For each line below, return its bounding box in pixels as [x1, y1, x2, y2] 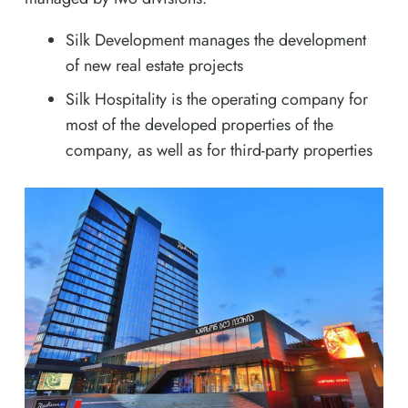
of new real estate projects [66, 54, 243, 78]
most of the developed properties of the [66, 113, 333, 138]
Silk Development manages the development [66, 28, 366, 53]
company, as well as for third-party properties [66, 138, 372, 163]
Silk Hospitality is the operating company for [66, 87, 368, 112]
